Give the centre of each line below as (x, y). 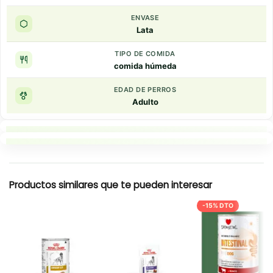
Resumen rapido (146, 155)
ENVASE (145, 17)
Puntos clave (146, 143)
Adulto (145, 101)
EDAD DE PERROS (145, 89)
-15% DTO (218, 205)
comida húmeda (145, 66)
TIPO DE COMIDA (145, 53)
